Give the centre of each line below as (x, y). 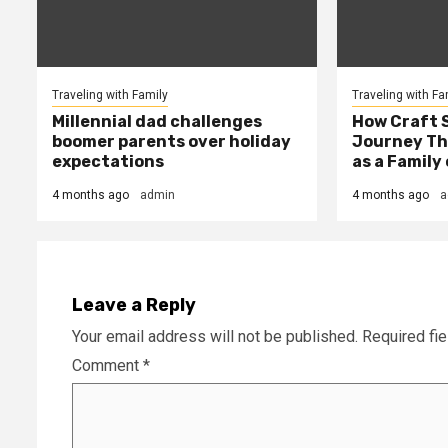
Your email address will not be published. (215, 336)
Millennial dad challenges (157, 121)
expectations (108, 161)
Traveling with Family (110, 94)
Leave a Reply (134, 304)
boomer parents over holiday (171, 141)
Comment (107, 365)
